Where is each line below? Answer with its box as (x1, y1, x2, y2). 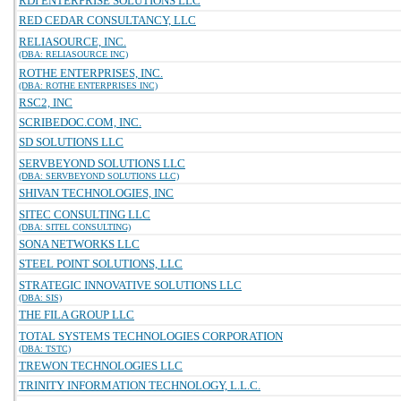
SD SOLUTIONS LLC (19, 135, 124, 149)
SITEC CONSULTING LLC (19, 208, 150, 221)
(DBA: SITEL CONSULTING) (19, 222, 131, 232)
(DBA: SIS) (19, 293, 62, 303)
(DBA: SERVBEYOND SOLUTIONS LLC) (19, 171, 179, 181)
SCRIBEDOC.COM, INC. (19, 115, 141, 129)
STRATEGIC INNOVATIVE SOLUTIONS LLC (19, 278, 242, 292)
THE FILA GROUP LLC (19, 308, 134, 321)
